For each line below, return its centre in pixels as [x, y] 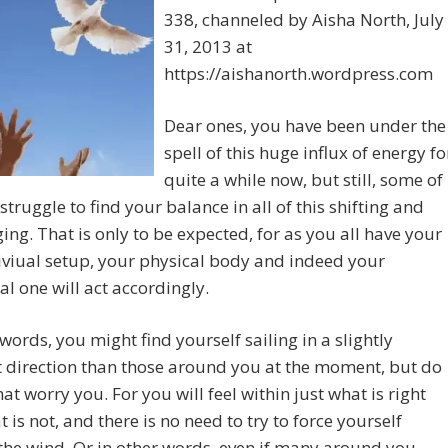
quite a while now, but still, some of [303, 180]
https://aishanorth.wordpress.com [298, 74]
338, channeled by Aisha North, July [304, 20]
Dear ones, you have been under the [305, 126]
